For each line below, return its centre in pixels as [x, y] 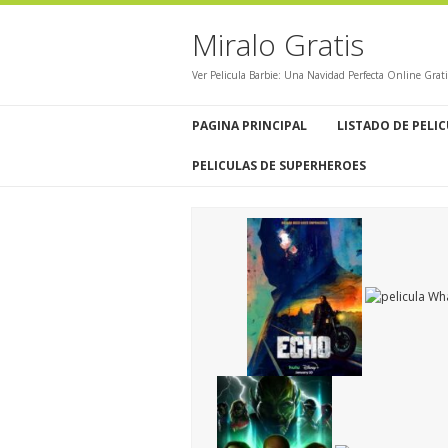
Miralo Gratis [278, 44]
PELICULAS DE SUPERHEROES [279, 165]
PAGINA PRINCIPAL [249, 125]
